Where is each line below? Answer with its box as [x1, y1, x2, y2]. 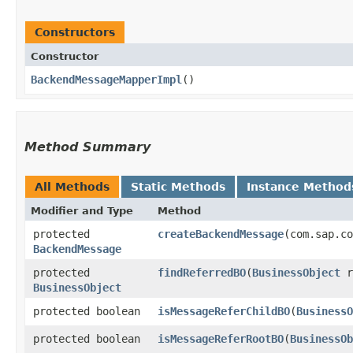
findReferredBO [158, 266, 246, 279]
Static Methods [131, 180, 225, 193]
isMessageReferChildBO [158, 304, 290, 318]
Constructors [35, 25, 115, 39]
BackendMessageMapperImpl [31, 72, 182, 86]
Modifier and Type [31, 204, 133, 217]
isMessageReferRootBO [158, 332, 284, 345]
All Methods [35, 180, 110, 193]
